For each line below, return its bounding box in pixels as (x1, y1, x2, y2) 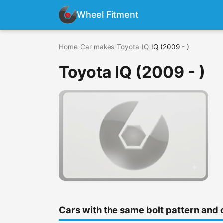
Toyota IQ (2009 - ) (59, 62, 205, 82)
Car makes (80, 43, 114, 51)
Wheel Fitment (77, 9, 139, 20)
